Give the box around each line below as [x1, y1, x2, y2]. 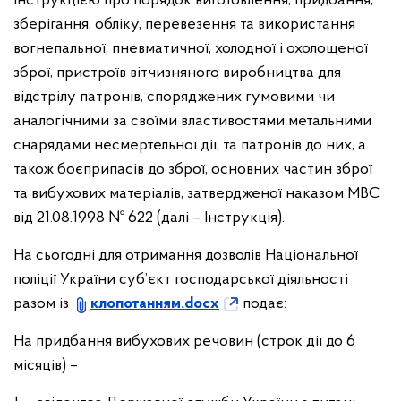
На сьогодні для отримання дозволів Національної [13, 247, 358, 264]
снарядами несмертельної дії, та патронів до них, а [13, 137, 366, 154]
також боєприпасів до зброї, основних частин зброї [13, 161, 372, 178]
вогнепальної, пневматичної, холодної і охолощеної [13, 40, 368, 57]
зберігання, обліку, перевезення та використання [13, 16, 355, 33]
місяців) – [13, 357, 78, 374]
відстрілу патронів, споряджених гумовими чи [13, 89, 335, 106]
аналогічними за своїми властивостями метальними [13, 113, 371, 130]
